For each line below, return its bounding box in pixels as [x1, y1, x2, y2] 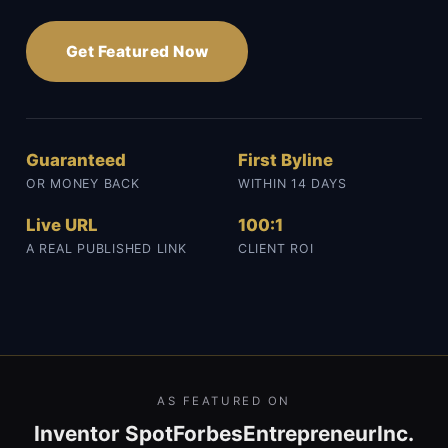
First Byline [238, 150, 333, 171]
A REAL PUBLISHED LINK [26, 241, 187, 257]
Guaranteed [26, 150, 126, 171]
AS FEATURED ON [157, 394, 291, 409]
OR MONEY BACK [26, 176, 140, 192]
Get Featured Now [66, 42, 209, 62]
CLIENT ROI [238, 241, 314, 257]
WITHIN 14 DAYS [238, 176, 347, 192]
